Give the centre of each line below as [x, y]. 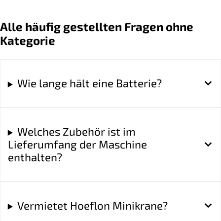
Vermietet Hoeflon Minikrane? [92, 205]
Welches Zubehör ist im [76, 132]
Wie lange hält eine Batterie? [89, 83]
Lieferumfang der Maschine [77, 145]
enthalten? [35, 157]
